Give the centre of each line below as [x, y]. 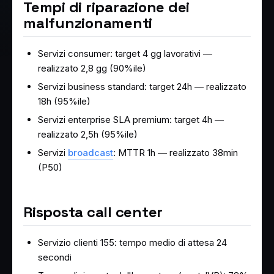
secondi [55, 257]
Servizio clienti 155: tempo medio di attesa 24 [132, 242]
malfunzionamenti [88, 23]
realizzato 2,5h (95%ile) [88, 134]
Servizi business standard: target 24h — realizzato [142, 86]
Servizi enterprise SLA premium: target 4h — [131, 119]
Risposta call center [93, 212]
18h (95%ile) [64, 101]
